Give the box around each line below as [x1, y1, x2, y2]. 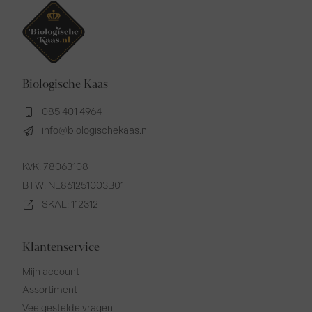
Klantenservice [22, 239, 100, 256]
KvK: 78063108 [22, 161, 89, 173]
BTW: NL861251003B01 [22, 180, 125, 192]
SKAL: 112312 [41, 198, 98, 211]
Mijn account [22, 266, 80, 279]
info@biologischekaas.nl [41, 125, 149, 137]
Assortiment [22, 284, 78, 297]
